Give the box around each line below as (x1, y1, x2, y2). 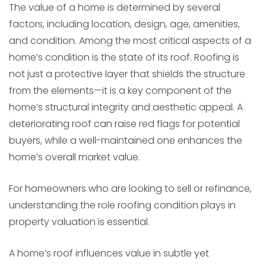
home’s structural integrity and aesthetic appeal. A (9, 100, 243, 115)
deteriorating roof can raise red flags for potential (9, 117, 240, 131)
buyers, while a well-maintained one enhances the (9, 134, 242, 148)
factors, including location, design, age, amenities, (9, 17, 240, 31)
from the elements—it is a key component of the (9, 84, 232, 98)
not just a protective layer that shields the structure (9, 67, 245, 81)
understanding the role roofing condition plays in (9, 198, 236, 213)
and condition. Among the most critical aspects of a (9, 34, 251, 48)
